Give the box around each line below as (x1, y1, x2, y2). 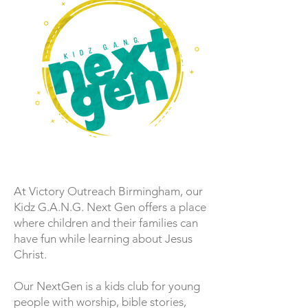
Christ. (14, 247, 52, 261)
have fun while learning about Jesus (14, 232, 192, 245)
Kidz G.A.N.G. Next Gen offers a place (14, 200, 206, 214)
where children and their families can (14, 216, 198, 230)
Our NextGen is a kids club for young (14, 279, 200, 293)
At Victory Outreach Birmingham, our (14, 184, 203, 198)
